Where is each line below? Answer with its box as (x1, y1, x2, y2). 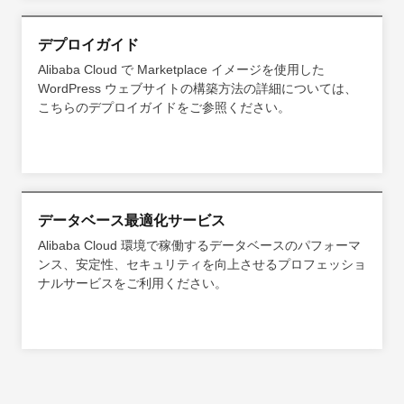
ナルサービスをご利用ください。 (38, 275, 227, 290)
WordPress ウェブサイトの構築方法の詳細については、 (38, 80, 357, 96)
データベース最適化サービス (38, 212, 225, 228)
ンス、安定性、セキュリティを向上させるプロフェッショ (38, 256, 366, 271)
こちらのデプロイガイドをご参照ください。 (38, 99, 290, 115)
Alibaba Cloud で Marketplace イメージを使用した (38, 61, 325, 77)
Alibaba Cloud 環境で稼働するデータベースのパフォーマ (38, 237, 361, 252)
